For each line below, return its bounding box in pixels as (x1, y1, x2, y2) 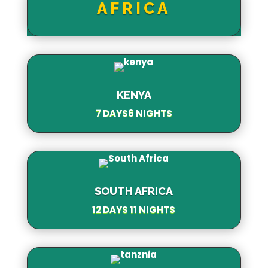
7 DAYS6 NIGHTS (95, 106, 172, 120)
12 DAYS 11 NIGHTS (92, 203, 176, 216)
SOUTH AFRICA (95, 184, 173, 197)
